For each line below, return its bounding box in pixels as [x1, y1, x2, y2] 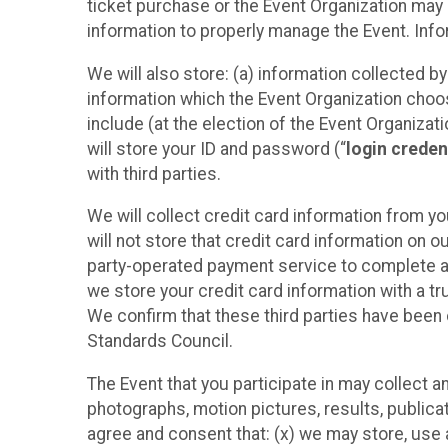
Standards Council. [87, 331, 233, 352]
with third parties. [87, 163, 221, 184]
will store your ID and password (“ [87, 138, 346, 159]
